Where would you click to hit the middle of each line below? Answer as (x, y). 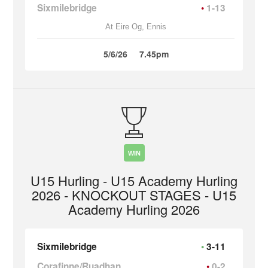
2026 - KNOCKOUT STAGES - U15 (134, 195)
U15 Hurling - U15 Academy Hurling (134, 180)
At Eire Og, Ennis (136, 27)
